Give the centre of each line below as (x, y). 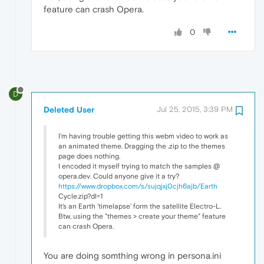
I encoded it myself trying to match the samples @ (139, 166)
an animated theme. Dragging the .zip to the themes (142, 146)
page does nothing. (89, 156)
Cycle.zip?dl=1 (80, 196)
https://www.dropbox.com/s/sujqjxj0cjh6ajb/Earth (138, 186)
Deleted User (69, 109)
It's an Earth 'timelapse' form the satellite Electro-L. (140, 206)
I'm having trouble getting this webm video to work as (143, 136)
